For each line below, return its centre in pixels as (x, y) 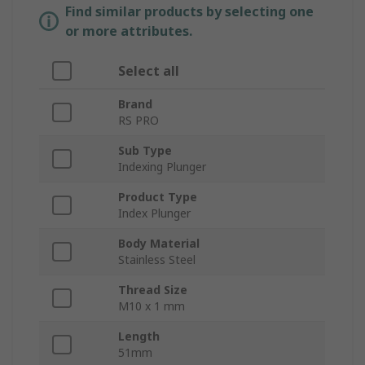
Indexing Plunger (162, 167)
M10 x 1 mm (152, 306)
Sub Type (145, 151)
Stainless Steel (157, 260)
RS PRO (139, 121)
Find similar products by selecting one (189, 12)
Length (139, 336)
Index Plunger (154, 213)
